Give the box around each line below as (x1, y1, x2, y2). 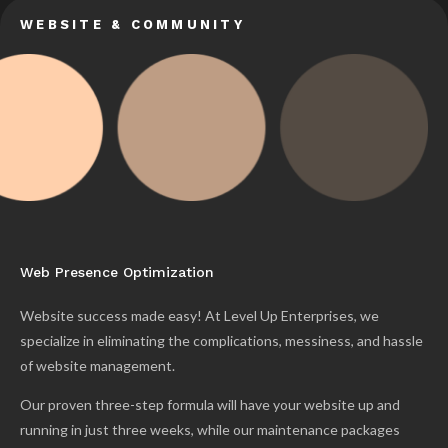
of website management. (20, 357, 175, 375)
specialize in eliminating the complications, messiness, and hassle (20, 332, 423, 350)
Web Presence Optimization (20, 264, 214, 281)
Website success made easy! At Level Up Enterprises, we (20, 307, 379, 325)
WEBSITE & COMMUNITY (20, 16, 245, 32)
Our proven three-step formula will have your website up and (20, 396, 400, 414)
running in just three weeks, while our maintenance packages (20, 421, 400, 439)
